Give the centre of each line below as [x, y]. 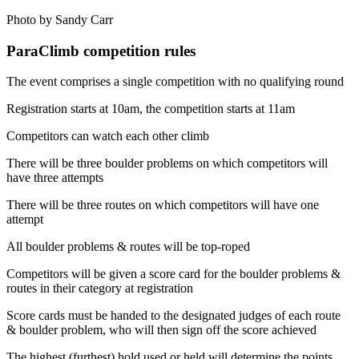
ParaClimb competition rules [101, 50]
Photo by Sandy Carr [60, 20]
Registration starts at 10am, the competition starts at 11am [151, 109]
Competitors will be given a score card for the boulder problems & [173, 274]
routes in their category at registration [100, 288]
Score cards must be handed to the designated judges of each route [173, 316]
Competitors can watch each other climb [108, 136]
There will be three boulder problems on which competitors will [167, 163]
